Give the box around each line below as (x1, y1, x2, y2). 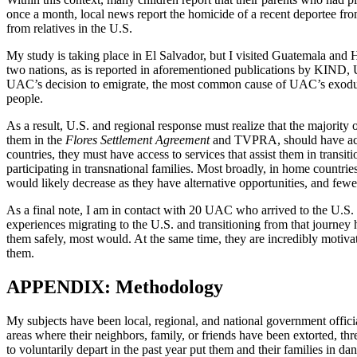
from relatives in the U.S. (6, 21, 132, 35)
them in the (6, 132, 65, 147)
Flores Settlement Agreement (65, 132, 210, 147)
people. (6, 91, 43, 105)
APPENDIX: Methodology (6, 276, 223, 297)
